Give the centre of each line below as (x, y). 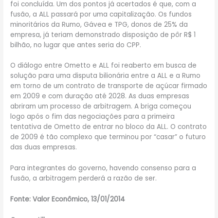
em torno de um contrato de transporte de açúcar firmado (109, 86)
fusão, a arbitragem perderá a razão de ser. (84, 179)
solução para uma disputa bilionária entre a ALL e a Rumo (106, 76)
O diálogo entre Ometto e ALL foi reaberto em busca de (104, 66)
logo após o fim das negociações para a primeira (93, 117)
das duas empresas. (44, 147)
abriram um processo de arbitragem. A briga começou (101, 107)
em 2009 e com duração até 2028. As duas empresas (100, 96)
